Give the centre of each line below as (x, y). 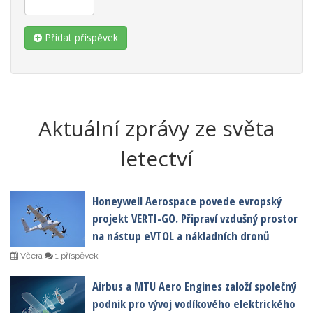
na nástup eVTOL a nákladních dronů (181, 236)
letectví (156, 159)
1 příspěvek (76, 256)
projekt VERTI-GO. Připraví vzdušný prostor (195, 219)
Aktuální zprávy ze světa (156, 129)
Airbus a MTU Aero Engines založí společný (194, 286)
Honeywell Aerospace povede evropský (187, 201)
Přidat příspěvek (80, 38)
